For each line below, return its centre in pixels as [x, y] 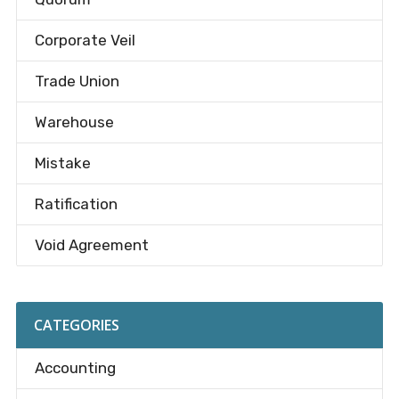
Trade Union [77, 81]
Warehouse [74, 122]
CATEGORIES [76, 326]
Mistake [62, 163]
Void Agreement [91, 245]
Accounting [75, 368]
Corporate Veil [85, 41]
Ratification [76, 204]
